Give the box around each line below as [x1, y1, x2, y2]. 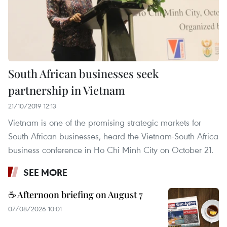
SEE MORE [23, 166, 67, 178]
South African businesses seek [8, 65, 159, 81]
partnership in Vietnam [8, 82, 125, 98]
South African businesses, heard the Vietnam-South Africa [8, 130, 218, 142]
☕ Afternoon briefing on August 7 [8, 188, 143, 201]
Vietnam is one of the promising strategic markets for [8, 116, 201, 128]
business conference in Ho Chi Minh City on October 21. [8, 143, 213, 156]
